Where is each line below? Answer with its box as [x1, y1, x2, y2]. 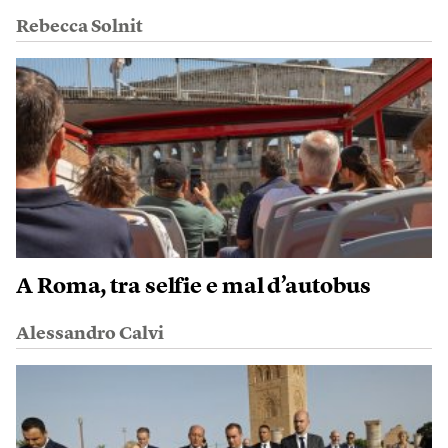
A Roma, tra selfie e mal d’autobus [16, 276, 371, 298]
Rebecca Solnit [16, 18, 143, 36]
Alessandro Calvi [16, 325, 164, 343]
